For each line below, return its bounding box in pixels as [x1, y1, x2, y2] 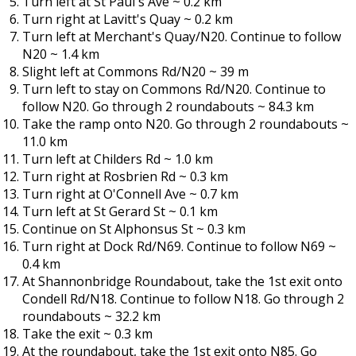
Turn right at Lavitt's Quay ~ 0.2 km [22, 10, 233, 29]
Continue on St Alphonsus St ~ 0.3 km [22, 220, 246, 238]
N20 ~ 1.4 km [22, 45, 99, 64]
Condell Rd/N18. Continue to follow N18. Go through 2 [22, 290, 344, 308]
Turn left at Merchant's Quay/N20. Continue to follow [22, 28, 341, 46]
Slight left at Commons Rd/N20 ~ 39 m [22, 63, 249, 81]
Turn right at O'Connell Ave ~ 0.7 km [22, 185, 238, 203]
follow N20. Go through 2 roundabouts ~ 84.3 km [22, 98, 314, 116]
